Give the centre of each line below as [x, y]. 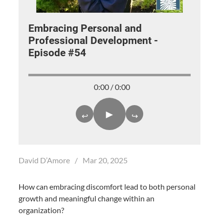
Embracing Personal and [85, 28]
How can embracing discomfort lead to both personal [107, 186]
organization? [41, 210]
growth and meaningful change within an [87, 198]
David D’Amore [45, 160]
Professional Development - [93, 41]
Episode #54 [57, 53]
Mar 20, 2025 [105, 160]
